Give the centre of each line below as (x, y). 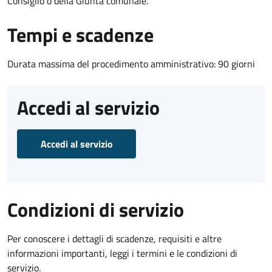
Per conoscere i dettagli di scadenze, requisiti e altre (114, 238)
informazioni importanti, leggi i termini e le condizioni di (122, 253)
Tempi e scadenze (80, 34)
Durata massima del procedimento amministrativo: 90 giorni (131, 63)
